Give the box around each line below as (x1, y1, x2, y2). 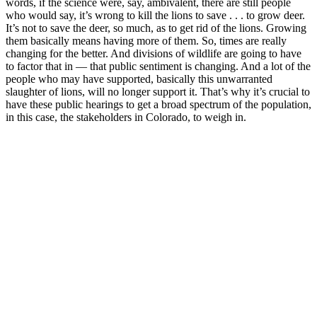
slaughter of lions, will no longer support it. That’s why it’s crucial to (6, 85, 310, 98)
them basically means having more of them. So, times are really (6, 34, 287, 47)
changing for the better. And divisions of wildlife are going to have (6, 47, 301, 59)
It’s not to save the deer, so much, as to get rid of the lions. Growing (6, 21, 306, 34)
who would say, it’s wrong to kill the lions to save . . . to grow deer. (6, 8, 305, 21)
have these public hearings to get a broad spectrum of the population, (6, 98, 311, 110)
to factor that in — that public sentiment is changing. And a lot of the (6, 59, 311, 72)
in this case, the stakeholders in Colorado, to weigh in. (6, 110, 246, 123)
